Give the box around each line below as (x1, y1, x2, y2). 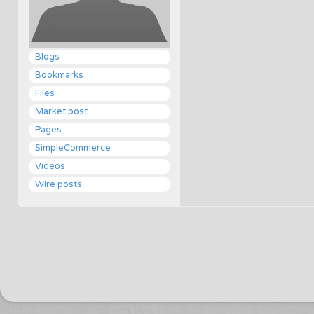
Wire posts (35, 179, 82, 190)
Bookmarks (35, 69, 83, 81)
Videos (35, 161, 65, 172)
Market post (35, 106, 88, 117)
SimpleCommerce (35, 142, 111, 153)
